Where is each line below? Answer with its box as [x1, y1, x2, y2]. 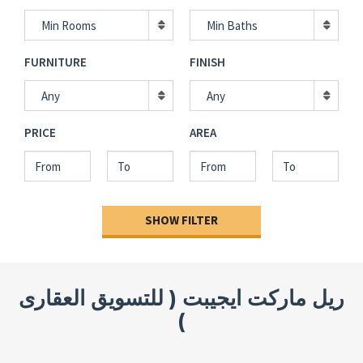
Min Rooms [41, 18, 96, 33]
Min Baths [207, 18, 258, 33]
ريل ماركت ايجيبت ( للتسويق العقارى [19, 285, 344, 311]
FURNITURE [24, 54, 87, 70]
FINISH [190, 54, 225, 70]
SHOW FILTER [144, 212, 218, 228]
